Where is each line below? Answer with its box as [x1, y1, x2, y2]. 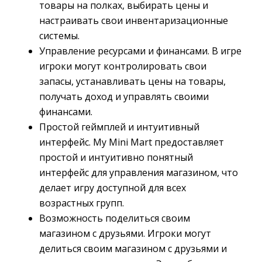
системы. [39, 29, 80, 42]
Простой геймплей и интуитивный [39, 120, 199, 133]
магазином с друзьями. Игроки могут [39, 227, 211, 240]
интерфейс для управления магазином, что [39, 166, 238, 179]
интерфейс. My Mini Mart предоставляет [39, 136, 224, 149]
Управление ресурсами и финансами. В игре [39, 44, 242, 57]
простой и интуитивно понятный [39, 151, 193, 164]
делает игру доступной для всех [39, 181, 186, 194]
